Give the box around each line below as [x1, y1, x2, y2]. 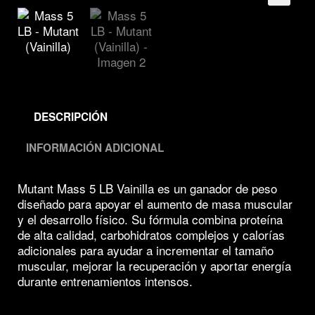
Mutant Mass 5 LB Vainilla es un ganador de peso [18, 179, 277, 198]
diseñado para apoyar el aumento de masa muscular [18, 195, 292, 213]
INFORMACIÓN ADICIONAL [26, 139, 164, 155]
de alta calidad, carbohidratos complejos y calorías [18, 226, 285, 244]
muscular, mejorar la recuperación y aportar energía [18, 257, 291, 275]
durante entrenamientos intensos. [18, 272, 193, 290]
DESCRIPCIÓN [33, 108, 108, 124]
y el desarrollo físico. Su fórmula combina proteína [18, 210, 283, 229]
